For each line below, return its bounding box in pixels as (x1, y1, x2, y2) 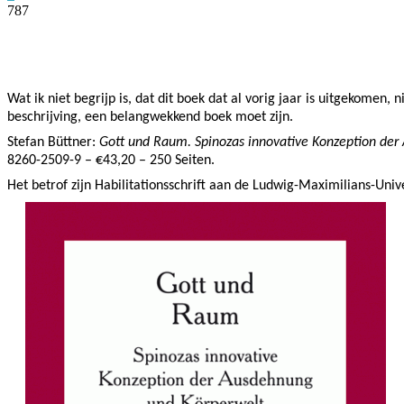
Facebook (44, 30, 91, 44)
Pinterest (243, 30, 288, 44)
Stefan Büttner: (7, 134, 99, 150)
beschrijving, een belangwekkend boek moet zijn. (7, 109, 300, 124)
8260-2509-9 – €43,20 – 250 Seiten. (7, 152, 215, 168)
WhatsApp (346, 30, 394, 44)
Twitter (150, 30, 185, 44)
